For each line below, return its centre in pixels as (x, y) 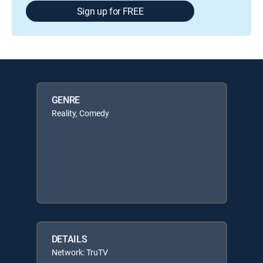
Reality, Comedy (80, 113)
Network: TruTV (80, 252)
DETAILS (69, 239)
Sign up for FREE (110, 11)
